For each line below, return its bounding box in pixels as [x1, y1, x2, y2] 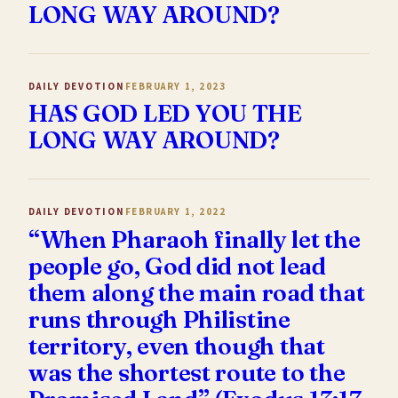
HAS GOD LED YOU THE [28, 99, 302, 129]
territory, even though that [28, 330, 325, 361]
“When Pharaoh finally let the [28, 224, 361, 254]
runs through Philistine [28, 304, 291, 334]
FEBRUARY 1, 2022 [124, 205, 227, 219]
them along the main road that [28, 277, 365, 307]
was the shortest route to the [28, 357, 346, 387]
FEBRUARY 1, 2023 [124, 79, 227, 93]
